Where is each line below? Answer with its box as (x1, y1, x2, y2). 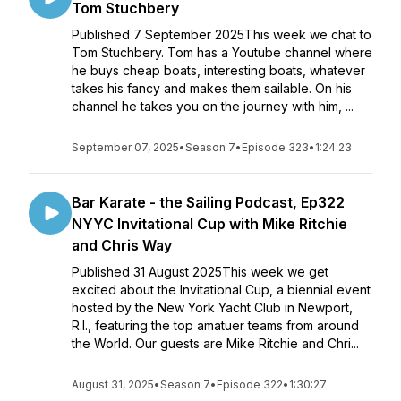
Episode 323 (242, 141, 309, 154)
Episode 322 (217, 378, 283, 391)
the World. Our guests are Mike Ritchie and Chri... (72, 336, 359, 351)
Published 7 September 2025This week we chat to (72, 27, 371, 42)
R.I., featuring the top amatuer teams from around (72, 318, 359, 333)
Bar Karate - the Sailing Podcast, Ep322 (72, 193, 345, 211)
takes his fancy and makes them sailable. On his (72, 81, 352, 96)
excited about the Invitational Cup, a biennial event (72, 282, 371, 297)
